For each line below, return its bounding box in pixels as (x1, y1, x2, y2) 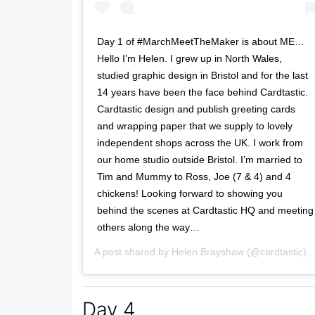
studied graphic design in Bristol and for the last (97, 69, 308, 81)
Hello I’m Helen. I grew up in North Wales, (97, 52, 282, 64)
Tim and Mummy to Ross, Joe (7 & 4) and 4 (97, 170, 291, 182)
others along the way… (97, 221, 200, 233)
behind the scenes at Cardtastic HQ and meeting (97, 204, 314, 216)
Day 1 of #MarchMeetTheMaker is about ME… (97, 35, 304, 47)
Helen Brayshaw (172, 245, 244, 257)
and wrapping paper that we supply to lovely (97, 120, 292, 131)
